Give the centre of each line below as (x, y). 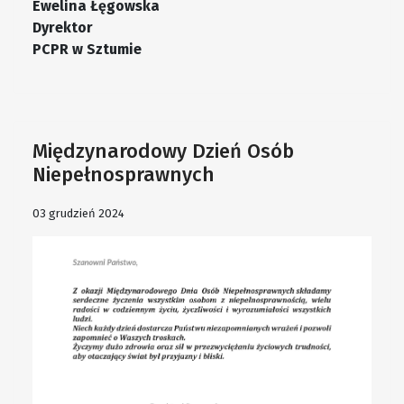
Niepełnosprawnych (124, 175)
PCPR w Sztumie (87, 50)
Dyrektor (63, 28)
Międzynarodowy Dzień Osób (163, 151)
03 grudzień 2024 (78, 214)
